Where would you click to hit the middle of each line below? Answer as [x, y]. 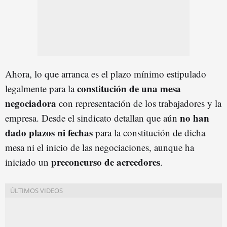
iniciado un [28, 162]
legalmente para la [41, 88]
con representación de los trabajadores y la [139, 103]
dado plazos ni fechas [49, 132]
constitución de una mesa [129, 88]
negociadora [31, 103]
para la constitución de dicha [149, 132]
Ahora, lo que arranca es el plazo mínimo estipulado [106, 73]
